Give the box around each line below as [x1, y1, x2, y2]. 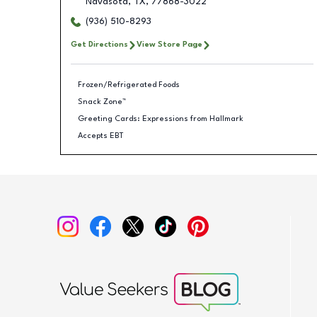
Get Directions [70, 40, 128, 49]
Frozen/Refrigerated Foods [78, 80, 180, 89]
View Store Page [136, 40, 202, 49]
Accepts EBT [78, 131, 124, 140]
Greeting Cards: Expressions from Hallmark [78, 114, 243, 123]
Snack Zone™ [78, 97, 126, 106]
